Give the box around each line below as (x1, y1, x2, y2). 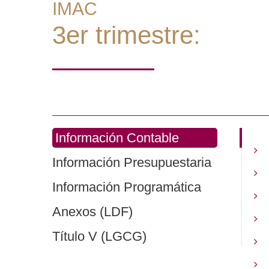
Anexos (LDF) (52, 204, 133, 219)
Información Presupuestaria (52, 155, 211, 170)
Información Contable (55, 130, 179, 145)
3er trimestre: (52, 21, 201, 49)
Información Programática (52, 180, 201, 195)
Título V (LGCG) (52, 229, 147, 244)
